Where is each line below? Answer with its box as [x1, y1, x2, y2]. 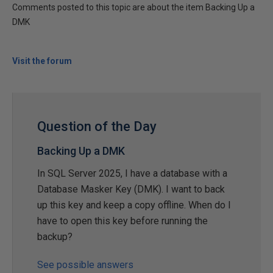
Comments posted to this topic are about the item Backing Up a [12, 2, 255, 12]
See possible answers [37, 259, 133, 271]
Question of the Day [37, 119, 157, 134]
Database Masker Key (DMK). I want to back [37, 183, 225, 195]
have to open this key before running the [37, 215, 208, 227]
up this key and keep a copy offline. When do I [37, 199, 231, 211]
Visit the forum [12, 56, 72, 66]
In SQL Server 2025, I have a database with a [37, 168, 227, 179]
